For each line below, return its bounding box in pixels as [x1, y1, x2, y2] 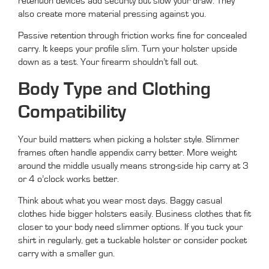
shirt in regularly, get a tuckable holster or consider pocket [18, 235, 247, 246]
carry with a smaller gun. [18, 249, 115, 259]
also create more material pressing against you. [18, 8, 206, 19]
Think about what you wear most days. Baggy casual [18, 196, 222, 206]
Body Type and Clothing [18, 79, 211, 98]
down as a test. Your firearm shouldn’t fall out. [18, 57, 198, 67]
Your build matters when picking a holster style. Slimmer [18, 134, 239, 144]
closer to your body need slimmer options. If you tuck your [18, 222, 243, 232]
